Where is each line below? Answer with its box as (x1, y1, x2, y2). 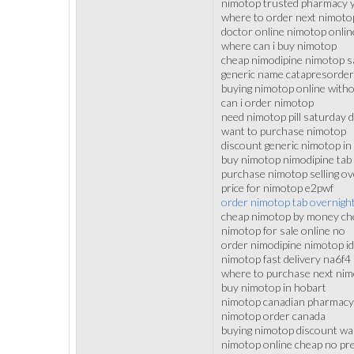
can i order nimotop (221, 96, 314, 109)
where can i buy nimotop (221, 39, 337, 52)
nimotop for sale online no (221, 224, 345, 237)
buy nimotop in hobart (221, 281, 326, 294)
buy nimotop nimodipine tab (221, 153, 352, 166)
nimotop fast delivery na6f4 (221, 252, 351, 265)
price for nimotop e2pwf (221, 181, 333, 194)
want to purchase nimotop (221, 124, 346, 137)
